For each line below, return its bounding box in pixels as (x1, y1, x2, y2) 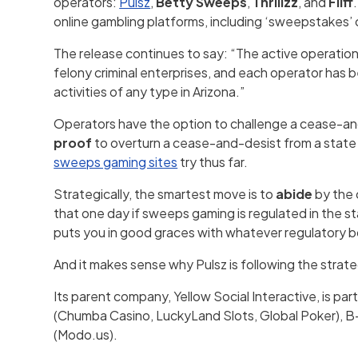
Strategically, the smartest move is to (54, 185, 276, 202)
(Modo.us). (54, 325, 118, 343)
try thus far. (177, 153, 249, 170)
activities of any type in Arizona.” (54, 82, 245, 100)
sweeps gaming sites (54, 153, 178, 170)
